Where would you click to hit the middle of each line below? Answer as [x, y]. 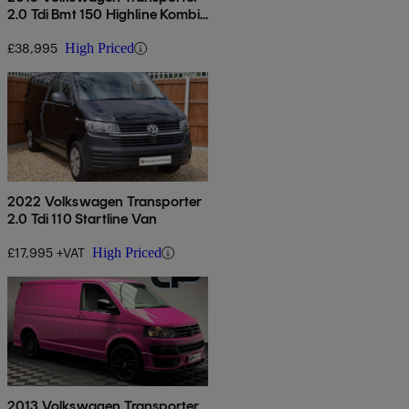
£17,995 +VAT [46, 253]
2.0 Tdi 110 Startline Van [82, 219]
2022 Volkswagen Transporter [105, 202]
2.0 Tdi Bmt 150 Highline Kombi [104, 15]
